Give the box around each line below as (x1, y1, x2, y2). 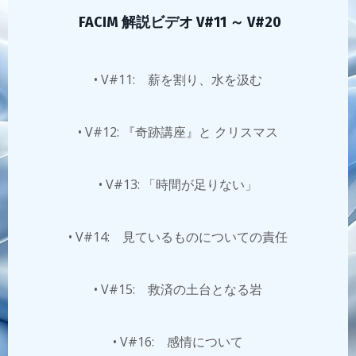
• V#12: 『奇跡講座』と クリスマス (78, 123, 278, 141)
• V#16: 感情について (113, 333, 243, 350)
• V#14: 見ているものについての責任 (68, 228, 288, 246)
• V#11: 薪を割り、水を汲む (94, 71, 262, 88)
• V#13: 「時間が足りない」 (99, 176, 257, 193)
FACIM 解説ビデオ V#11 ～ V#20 (75, 14, 281, 31)
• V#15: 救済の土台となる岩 (94, 281, 262, 298)
